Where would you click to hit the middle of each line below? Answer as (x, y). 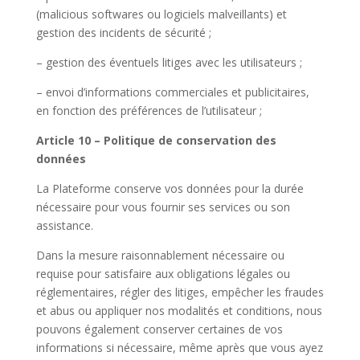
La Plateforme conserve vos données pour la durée (170, 188)
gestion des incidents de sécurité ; (123, 33)
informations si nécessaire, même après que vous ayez (179, 348)
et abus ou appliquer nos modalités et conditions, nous (179, 311)
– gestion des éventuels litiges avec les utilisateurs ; (169, 62)
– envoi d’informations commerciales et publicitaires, (172, 92)
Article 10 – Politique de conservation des (156, 140)
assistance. (64, 225)
